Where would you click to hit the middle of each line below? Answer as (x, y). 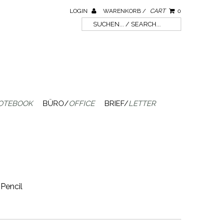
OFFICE (81, 104)
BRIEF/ (116, 104)
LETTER (142, 104)
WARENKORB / (125, 11)
